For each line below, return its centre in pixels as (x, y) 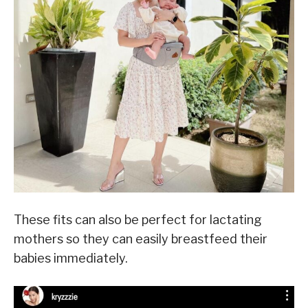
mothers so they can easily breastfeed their (141, 239)
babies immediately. (71, 258)
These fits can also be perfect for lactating (138, 219)
